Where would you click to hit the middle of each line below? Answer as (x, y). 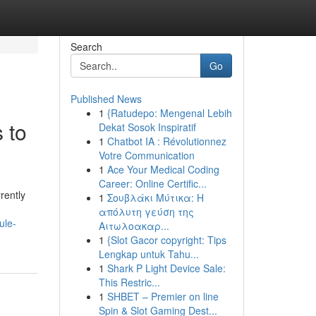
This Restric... (129, 282)
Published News (106, 99)
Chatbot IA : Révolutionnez (166, 141)
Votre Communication (146, 155)
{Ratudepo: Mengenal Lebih (169, 113)
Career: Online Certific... (152, 183)
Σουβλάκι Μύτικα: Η (155, 197)
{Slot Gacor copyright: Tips (166, 240)
